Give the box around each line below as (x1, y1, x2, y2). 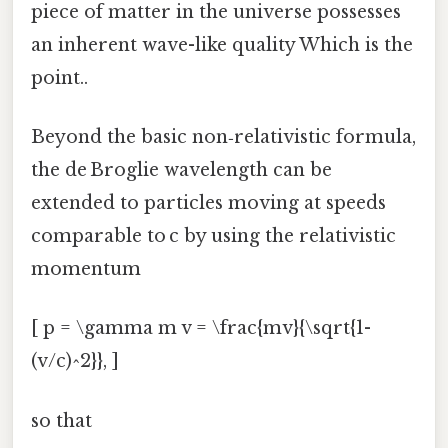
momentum (31, 258, 141, 281)
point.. (31, 66, 88, 89)
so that (31, 409, 92, 432)
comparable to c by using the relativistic (31, 225, 396, 248)
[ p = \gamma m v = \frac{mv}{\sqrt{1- (31, 317, 371, 340)
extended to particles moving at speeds (31, 192, 386, 215)
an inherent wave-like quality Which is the (31, 33, 413, 56)
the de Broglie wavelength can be (31, 159, 332, 182)
